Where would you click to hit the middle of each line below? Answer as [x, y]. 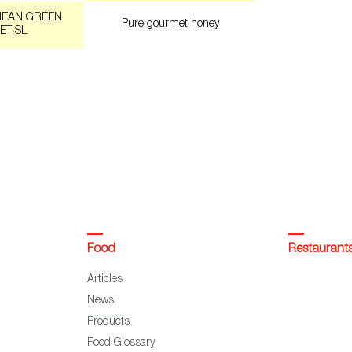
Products [108, 323]
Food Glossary [121, 344]
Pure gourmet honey [170, 24]
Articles [104, 280]
